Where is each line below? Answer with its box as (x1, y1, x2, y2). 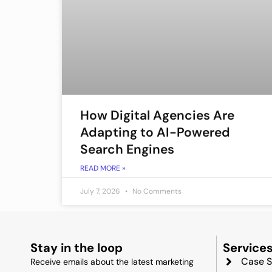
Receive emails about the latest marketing (30, 256, 194, 267)
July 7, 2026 (80, 186, 122, 196)
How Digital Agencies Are (80, 106, 234, 124)
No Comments (131, 186, 182, 196)
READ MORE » (80, 163, 126, 173)
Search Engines (80, 140, 174, 158)
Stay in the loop (30, 239, 123, 256)
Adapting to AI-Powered (80, 123, 230, 141)
